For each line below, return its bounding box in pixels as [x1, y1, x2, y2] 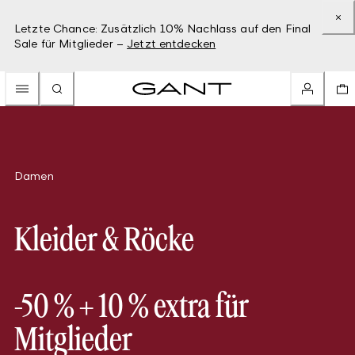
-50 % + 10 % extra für [14, 292, 249, 325]
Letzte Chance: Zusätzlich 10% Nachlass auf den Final [14, 21, 311, 35]
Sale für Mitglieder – [14, 36, 124, 50]
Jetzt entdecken [127, 36, 216, 50]
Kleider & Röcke [14, 225, 194, 258]
